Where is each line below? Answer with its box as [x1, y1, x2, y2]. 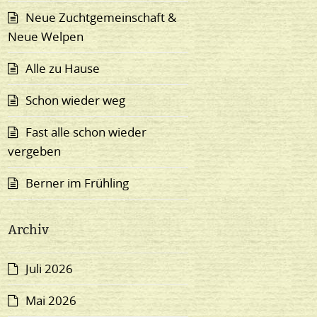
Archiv [8, 221, 50, 238]
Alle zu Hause [25, 60, 100, 77]
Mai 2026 [25, 292, 77, 309]
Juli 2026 [25, 260, 74, 277]
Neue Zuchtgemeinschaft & [25, 9, 177, 26]
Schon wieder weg [25, 92, 126, 109]
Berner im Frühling [25, 175, 129, 192]
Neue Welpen [8, 28, 84, 45]
